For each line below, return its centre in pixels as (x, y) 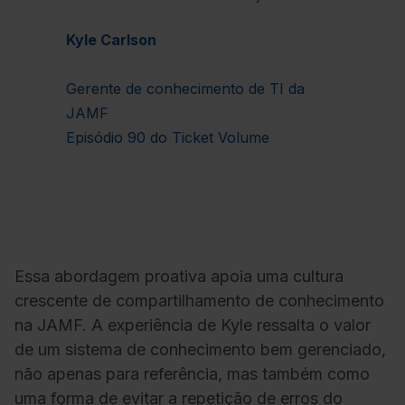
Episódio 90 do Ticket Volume (168, 138)
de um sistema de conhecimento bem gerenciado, (200, 350)
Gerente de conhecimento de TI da (185, 89)
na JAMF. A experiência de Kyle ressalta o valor (193, 325)
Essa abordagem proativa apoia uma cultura (179, 277)
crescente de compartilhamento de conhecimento (199, 301)
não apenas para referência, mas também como (192, 374)
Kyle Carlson (111, 40)
